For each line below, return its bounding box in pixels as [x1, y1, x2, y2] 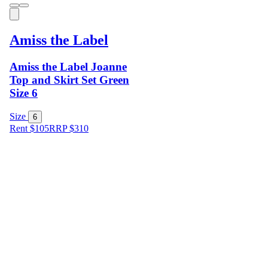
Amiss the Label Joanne [10, 60, 127, 73]
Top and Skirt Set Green [10, 73, 129, 86]
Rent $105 [10, 123, 49, 134]
